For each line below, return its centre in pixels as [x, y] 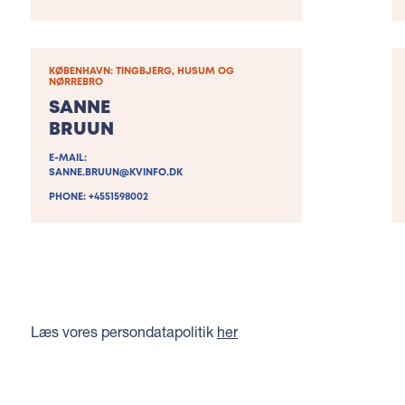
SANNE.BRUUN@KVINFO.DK [116, 173]
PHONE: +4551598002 [99, 198]
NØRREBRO [76, 83]
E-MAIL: [68, 159]
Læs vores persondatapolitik [124, 332]
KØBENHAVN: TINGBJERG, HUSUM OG [141, 72]
